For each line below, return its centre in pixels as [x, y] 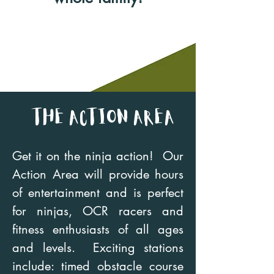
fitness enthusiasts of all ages [98, 229]
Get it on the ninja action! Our [98, 156]
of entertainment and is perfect [98, 193]
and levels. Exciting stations [98, 248]
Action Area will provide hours [98, 174]
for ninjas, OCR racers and [98, 211]
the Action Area [104, 118]
